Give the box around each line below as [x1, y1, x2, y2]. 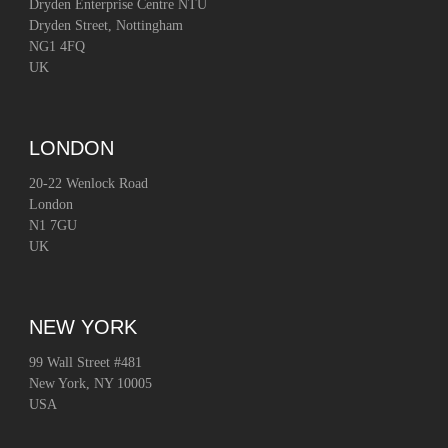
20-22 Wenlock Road [29, 176, 149, 192]
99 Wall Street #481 [29, 355, 143, 371]
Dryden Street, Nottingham [29, 18, 184, 34]
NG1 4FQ [29, 39, 86, 55]
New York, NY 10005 [29, 376, 153, 392]
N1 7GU [29, 218, 78, 234]
